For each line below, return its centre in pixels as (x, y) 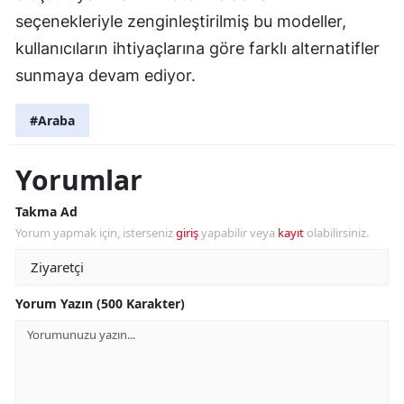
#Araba (52, 121)
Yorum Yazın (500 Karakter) (100, 304)
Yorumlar (79, 180)
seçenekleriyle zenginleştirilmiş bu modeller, (181, 22)
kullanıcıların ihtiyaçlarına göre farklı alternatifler (197, 49)
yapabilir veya (238, 233)
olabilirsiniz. (336, 233)
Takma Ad (46, 212)
